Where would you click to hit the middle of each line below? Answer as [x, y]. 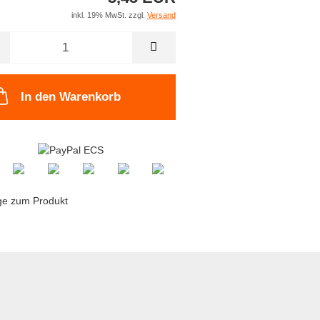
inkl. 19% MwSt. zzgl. [109, 15]
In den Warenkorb [71, 97]
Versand [161, 15]
